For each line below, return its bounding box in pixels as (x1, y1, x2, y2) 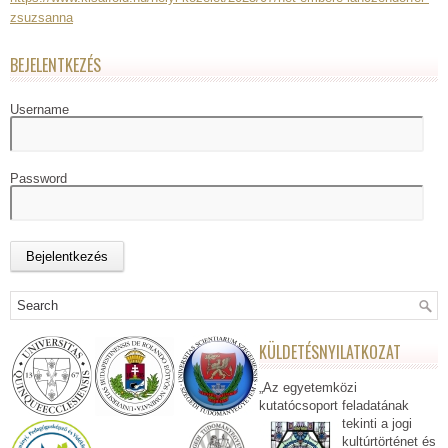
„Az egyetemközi (259, 379, 357, 395)
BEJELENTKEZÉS (10, 52, 101, 77)
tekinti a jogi (342, 415, 412, 431)
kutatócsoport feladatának (259, 397, 409, 413)
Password (10, 170, 67, 186)
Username (10, 101, 69, 117)
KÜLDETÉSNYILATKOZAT (259, 339, 401, 364)
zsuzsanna (10, 9, 73, 25)
